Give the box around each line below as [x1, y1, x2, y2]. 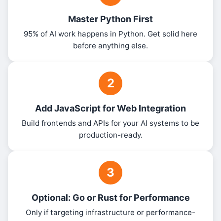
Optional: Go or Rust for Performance [31, 192, 190, 203]
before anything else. [73, 41, 148, 50]
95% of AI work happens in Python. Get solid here [24, 29, 197, 38]
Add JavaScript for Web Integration [35, 103, 186, 113]
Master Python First [68, 14, 153, 24]
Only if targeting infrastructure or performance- [26, 208, 195, 217]
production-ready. [78, 130, 143, 140]
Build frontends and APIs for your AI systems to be [22, 118, 199, 128]
